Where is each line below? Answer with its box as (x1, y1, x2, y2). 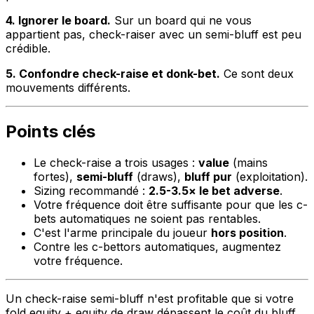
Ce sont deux (220, 67, 294, 81)
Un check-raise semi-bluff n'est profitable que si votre (6, 292, 294, 306)
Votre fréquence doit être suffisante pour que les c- (34, 198, 308, 212)
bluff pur (184, 170, 232, 184)
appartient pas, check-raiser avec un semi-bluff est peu (6, 27, 301, 42)
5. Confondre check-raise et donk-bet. (6, 67, 220, 81)
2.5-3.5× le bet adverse (149, 184, 280, 198)
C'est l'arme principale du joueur (34, 226, 211, 240)
